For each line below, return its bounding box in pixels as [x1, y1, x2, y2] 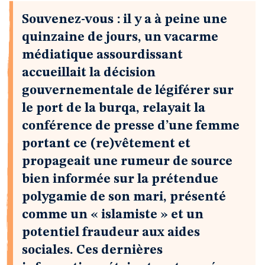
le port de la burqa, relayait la [22, 102, 205, 115]
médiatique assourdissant [22, 49, 183, 62]
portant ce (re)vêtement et [22, 137, 190, 150]
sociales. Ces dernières [22, 244, 163, 257]
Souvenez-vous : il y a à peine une [22, 13, 227, 26]
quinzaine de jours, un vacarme [22, 31, 218, 44]
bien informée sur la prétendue [22, 173, 218, 186]
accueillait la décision [22, 66, 156, 79]
